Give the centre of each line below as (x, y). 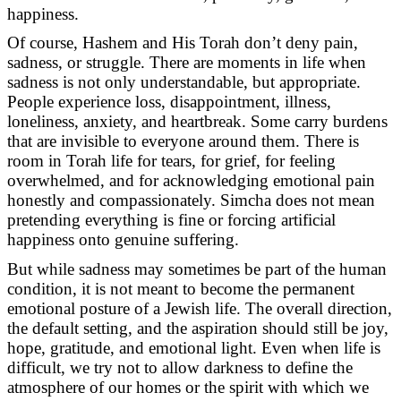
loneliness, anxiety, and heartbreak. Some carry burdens (197, 122)
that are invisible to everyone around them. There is (183, 141)
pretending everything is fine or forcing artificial (171, 220)
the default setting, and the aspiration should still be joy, (198, 328)
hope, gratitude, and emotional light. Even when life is (194, 347)
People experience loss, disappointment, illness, (169, 102)
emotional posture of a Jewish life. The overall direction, (200, 308)
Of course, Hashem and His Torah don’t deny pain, (183, 43)
